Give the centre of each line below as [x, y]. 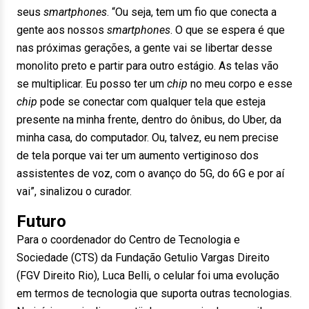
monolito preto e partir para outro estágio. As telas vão [148, 66]
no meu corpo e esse [240, 84]
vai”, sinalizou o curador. [74, 191]
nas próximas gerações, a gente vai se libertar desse [144, 48]
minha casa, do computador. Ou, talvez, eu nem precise [148, 138]
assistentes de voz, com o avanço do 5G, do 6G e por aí [150, 173]
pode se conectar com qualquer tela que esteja [151, 102]
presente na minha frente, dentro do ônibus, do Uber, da [149, 120]
